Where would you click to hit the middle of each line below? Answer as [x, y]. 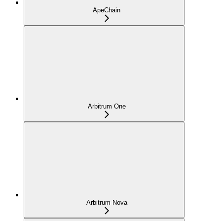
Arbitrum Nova [107, 203]
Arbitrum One [107, 107]
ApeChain [107, 10]
